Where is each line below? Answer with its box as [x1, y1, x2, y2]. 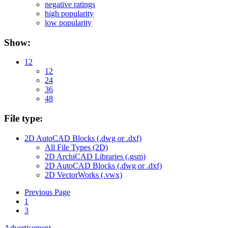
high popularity [45, 9, 94, 18]
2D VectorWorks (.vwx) [45, 170, 122, 179]
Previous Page [24, 187, 70, 196]
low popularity [45, 18, 92, 27]
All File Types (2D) [45, 142, 108, 152]
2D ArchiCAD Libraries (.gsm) [45, 152, 146, 161]
